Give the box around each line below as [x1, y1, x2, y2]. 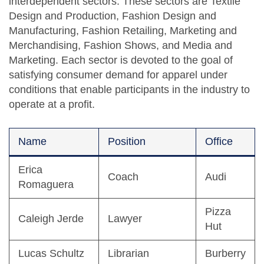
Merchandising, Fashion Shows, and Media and [9, 39, 232, 52]
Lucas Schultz [18, 247, 84, 260]
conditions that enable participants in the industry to [9, 84, 250, 96]
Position [108, 136, 146, 148]
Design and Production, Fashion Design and [9, 10, 216, 22]
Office [205, 136, 233, 148]
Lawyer [108, 213, 142, 225]
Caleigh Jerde [18, 213, 84, 225]
